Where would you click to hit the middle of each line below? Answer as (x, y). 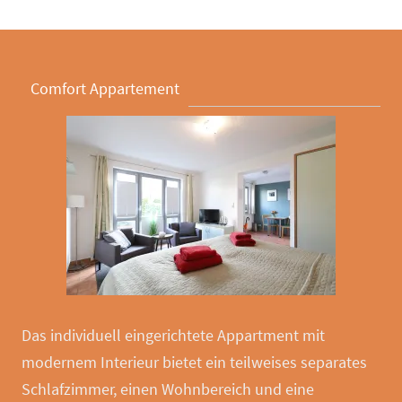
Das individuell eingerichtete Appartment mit (174, 335)
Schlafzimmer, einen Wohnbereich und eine (168, 389)
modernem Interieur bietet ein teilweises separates (195, 362)
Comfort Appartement (105, 88)
